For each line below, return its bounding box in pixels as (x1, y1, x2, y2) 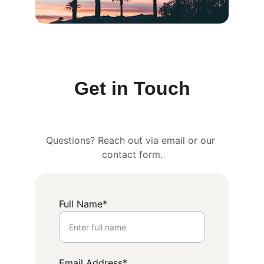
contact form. (101, 148, 163, 160)
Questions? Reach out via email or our (46, 134, 218, 146)
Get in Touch (74, 78, 190, 99)
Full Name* (59, 198, 107, 210)
